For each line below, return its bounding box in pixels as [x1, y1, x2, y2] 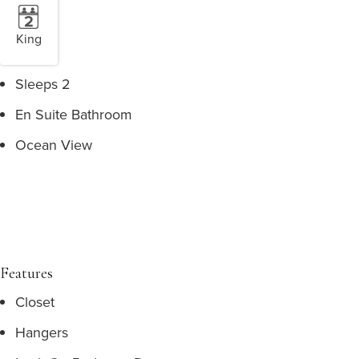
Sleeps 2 [15, 74, 71, 94]
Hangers [15, 322, 68, 342]
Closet [15, 292, 54, 312]
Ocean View [15, 135, 92, 155]
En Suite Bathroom [15, 104, 132, 124]
